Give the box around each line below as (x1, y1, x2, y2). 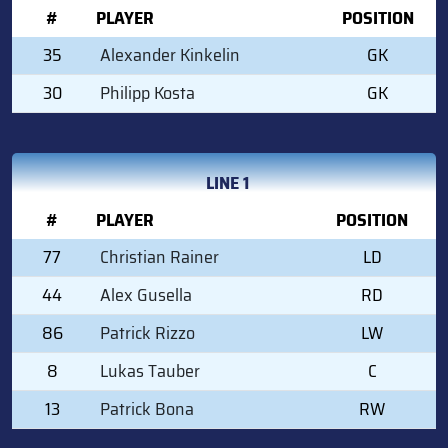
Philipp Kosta (100, 78, 195, 107)
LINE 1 (205, 168, 249, 197)
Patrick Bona (100, 394, 194, 423)
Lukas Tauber (100, 356, 200, 385)
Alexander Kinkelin (100, 40, 240, 69)
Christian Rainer (100, 242, 219, 271)
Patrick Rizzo (100, 318, 195, 347)
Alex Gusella (100, 280, 192, 309)
